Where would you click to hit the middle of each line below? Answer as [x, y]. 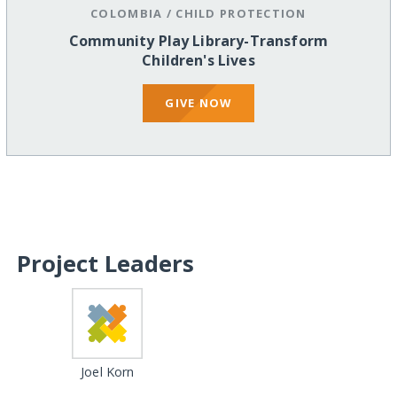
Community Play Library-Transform [198, 41]
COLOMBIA [127, 14]
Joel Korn [108, 372]
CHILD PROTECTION [241, 14]
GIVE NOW [198, 102]
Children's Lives [198, 61]
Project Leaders [105, 263]
